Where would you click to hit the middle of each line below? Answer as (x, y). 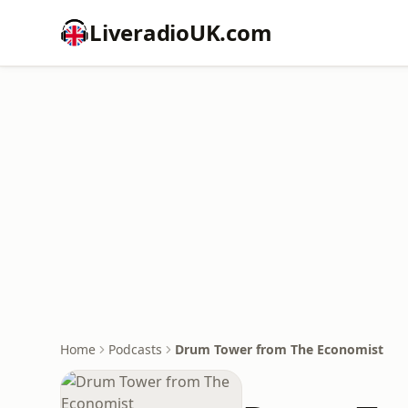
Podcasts (135, 349)
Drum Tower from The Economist (279, 349)
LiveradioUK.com (181, 32)
